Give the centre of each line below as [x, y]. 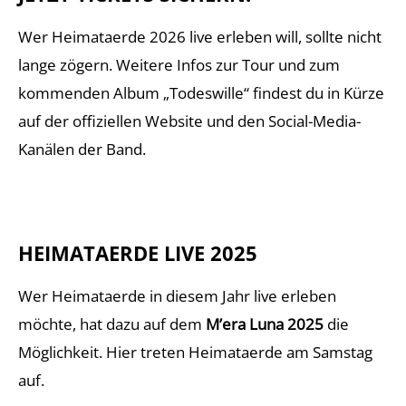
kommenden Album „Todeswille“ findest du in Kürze [201, 93]
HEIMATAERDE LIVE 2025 [138, 253]
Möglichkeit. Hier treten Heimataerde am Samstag [195, 352]
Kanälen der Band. [82, 149]
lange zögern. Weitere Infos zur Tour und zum [179, 65]
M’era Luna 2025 [265, 324]
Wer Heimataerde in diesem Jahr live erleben [177, 296]
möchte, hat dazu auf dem [112, 324]
